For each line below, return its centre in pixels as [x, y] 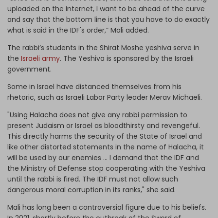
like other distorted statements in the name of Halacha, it [106, 147]
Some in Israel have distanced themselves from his [94, 86]
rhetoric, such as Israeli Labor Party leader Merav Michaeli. [106, 97]
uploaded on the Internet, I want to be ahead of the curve [106, 9]
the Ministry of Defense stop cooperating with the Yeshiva [106, 168]
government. [30, 69]
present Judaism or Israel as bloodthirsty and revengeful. [104, 125]
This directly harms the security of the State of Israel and [105, 136]
